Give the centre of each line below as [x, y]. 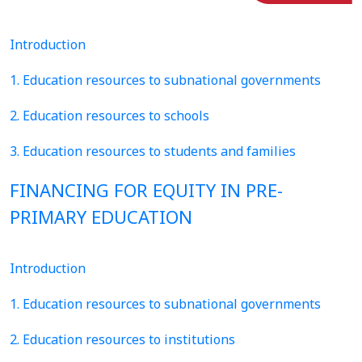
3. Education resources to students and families [153, 151]
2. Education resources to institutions [122, 339]
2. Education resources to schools [109, 116]
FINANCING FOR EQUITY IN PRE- [146, 190]
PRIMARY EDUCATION [101, 217]
